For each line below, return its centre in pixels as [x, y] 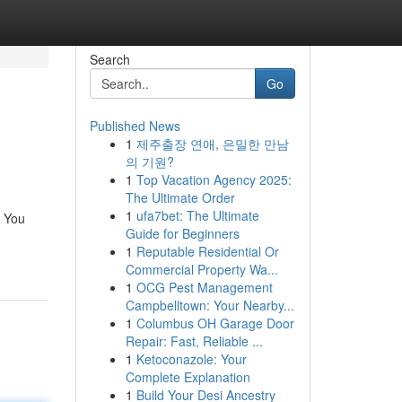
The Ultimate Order [180, 197]
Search [109, 59]
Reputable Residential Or [207, 251]
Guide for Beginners [182, 233]
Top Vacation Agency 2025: [214, 179]
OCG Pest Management [204, 287]
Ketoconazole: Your [191, 359]
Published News [135, 126]
